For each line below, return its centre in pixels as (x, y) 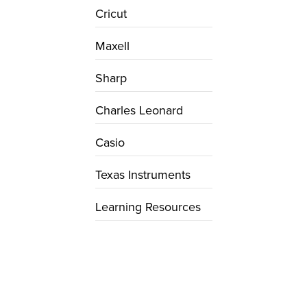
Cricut (111, 14)
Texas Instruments (143, 175)
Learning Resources (148, 207)
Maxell (112, 46)
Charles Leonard (139, 110)
